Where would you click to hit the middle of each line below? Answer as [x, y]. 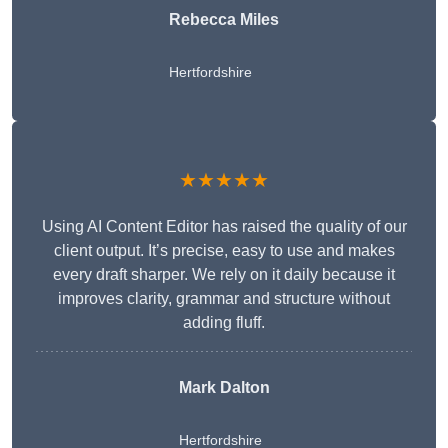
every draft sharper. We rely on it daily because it [224, 275]
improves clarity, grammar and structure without [224, 299]
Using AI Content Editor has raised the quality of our [224, 227]
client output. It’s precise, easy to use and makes [224, 251]
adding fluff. [224, 323]
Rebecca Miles [224, 20]
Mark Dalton [224, 388]
